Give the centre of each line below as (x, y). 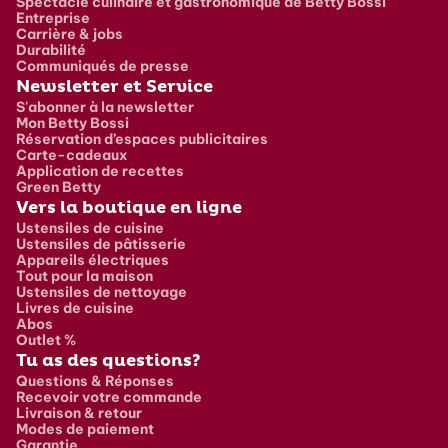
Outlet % (46, 339)
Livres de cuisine (75, 307)
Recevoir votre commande (109, 396)
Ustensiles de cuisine (90, 227)
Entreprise (53, 17)
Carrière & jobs (69, 33)
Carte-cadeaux (72, 154)
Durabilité (51, 49)
